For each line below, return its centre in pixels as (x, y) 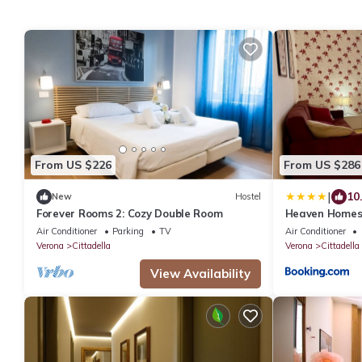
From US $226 (73, 165)
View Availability (200, 273)
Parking (128, 231)
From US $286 (322, 165)
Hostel (248, 197)
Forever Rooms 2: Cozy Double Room (130, 213)
